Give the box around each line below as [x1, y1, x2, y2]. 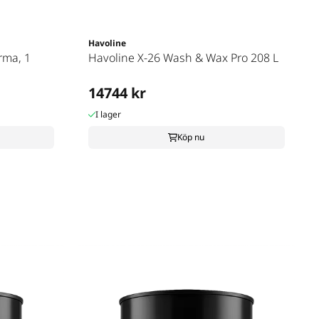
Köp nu [177, 131, 205, 143]
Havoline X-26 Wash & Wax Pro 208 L [88, 50, 278, 66]
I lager [95, 108, 122, 120]
